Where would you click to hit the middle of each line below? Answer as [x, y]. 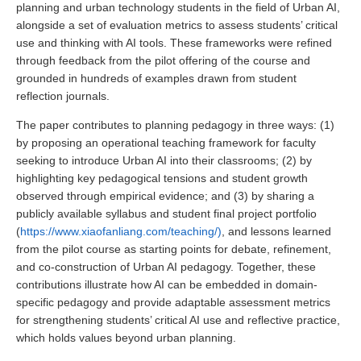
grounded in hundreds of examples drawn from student [156, 78]
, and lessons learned [276, 231]
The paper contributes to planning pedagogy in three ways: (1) [175, 124]
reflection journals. [63, 95]
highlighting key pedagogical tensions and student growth [162, 178]
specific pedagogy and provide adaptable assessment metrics [173, 302]
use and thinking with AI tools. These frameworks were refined [174, 42]
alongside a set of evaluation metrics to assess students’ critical [177, 25]
